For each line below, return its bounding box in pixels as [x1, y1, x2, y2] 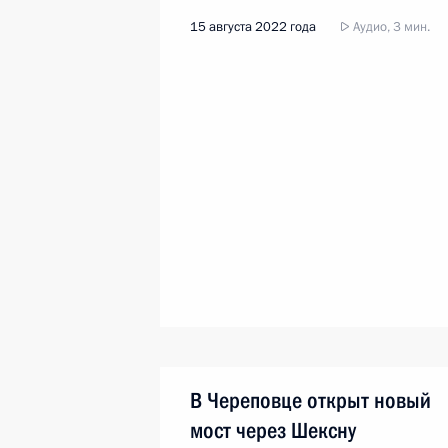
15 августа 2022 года [190, 18, 316, 36]
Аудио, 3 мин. [350, 18, 430, 36]
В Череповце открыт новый [190, 388, 431, 413]
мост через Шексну [190, 418, 356, 443]
